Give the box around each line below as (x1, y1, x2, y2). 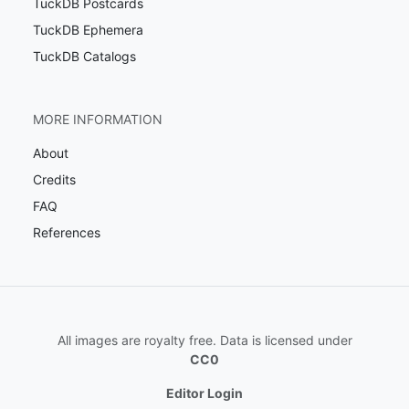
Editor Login (166, 385, 243, 402)
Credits (33, 172, 76, 188)
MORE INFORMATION (33, 111, 163, 128)
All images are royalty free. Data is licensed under (57, 332, 352, 349)
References (33, 225, 100, 241)
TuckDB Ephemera (33, 22, 143, 38)
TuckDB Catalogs (33, 48, 136, 65)
